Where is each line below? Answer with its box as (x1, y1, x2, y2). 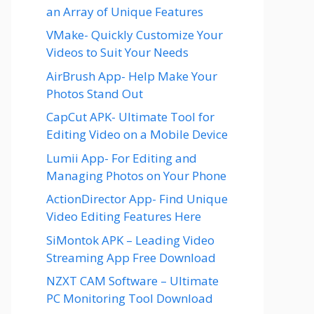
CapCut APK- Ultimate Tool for (46, 109, 214, 125)
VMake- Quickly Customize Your (46, 27, 223, 43)
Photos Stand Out (46, 85, 143, 102)
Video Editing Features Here (46, 208, 201, 224)
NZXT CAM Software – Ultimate (46, 273, 219, 289)
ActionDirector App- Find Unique (46, 191, 228, 207)
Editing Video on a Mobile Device (46, 126, 228, 142)
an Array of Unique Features (46, 3, 203, 20)
